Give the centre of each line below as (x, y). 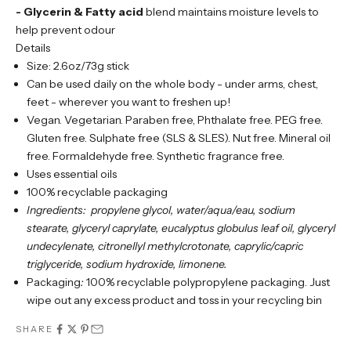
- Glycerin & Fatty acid (80, 12)
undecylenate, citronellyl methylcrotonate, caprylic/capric (165, 246)
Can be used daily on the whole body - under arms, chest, (172, 84)
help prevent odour (65, 30)
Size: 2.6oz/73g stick (78, 66)
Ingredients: (58, 210)
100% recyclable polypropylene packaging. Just (208, 282)
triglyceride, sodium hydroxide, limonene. (127, 264)
